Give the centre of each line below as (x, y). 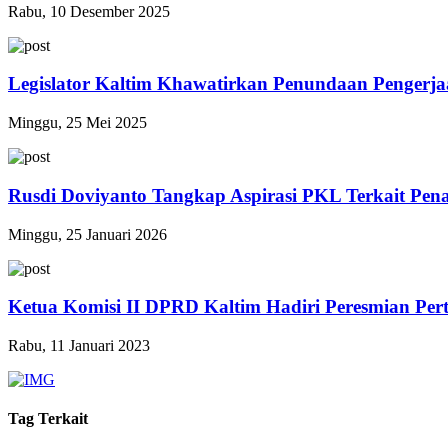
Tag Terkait (48, 419)
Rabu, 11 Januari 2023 (79, 346)
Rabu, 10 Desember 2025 (89, 11)
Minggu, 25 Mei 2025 (77, 123)
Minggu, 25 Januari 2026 (87, 234)
